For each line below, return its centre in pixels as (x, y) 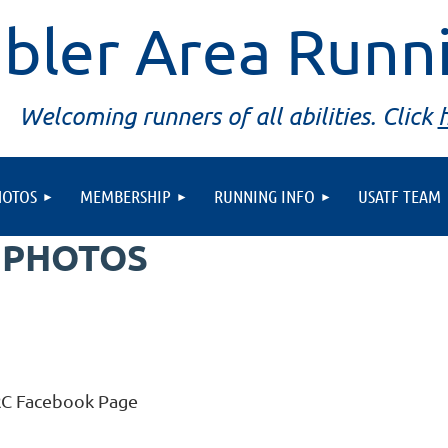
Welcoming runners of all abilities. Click (228, 115)
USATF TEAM (399, 196)
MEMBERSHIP (125, 196)
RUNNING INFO (264, 196)
